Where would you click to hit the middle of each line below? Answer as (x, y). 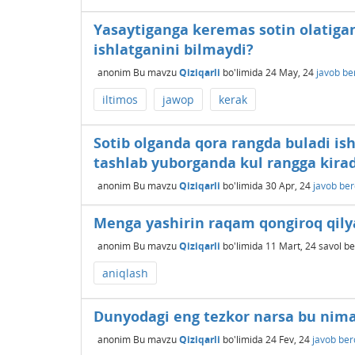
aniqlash (125, 273)
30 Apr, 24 (288, 185)
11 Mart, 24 (291, 246)
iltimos (120, 99)
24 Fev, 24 (288, 339)
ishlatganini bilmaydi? (174, 49)
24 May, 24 (290, 72)
